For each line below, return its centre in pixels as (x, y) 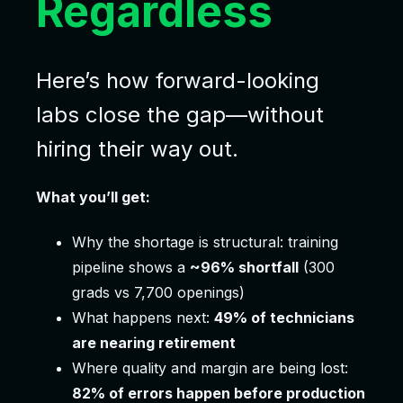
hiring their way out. (137, 149)
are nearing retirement (154, 342)
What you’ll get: (93, 197)
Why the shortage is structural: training (205, 242)
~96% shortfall (244, 267)
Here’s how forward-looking (178, 81)
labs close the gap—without (180, 115)
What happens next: (143, 317)
